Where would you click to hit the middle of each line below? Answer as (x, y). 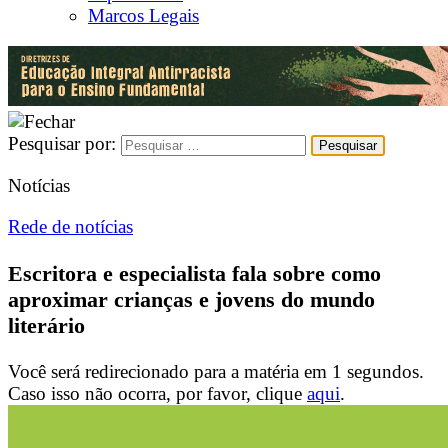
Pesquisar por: (62, 143)
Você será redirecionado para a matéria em (170, 372)
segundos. (383, 372)
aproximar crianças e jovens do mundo (191, 299)
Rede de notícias (70, 227)
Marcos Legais (143, 15)
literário (46, 325)
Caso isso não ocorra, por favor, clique (157, 394)
